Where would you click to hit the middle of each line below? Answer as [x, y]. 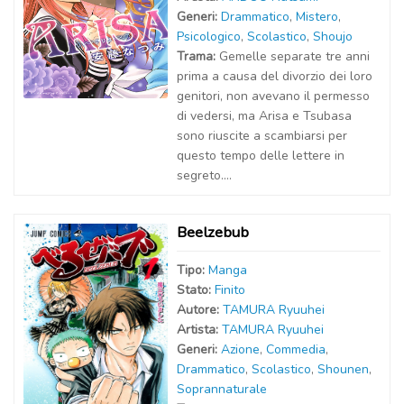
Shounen [343, 369]
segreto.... [204, 175]
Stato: [196, 290]
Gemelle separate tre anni [294, 56]
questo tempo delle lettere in [261, 156]
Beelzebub [213, 232]
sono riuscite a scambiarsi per [262, 136]
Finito [230, 290]
